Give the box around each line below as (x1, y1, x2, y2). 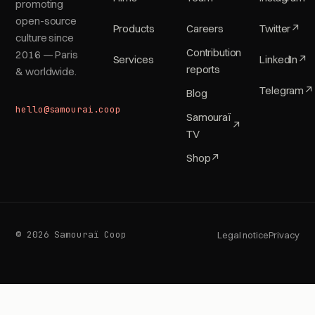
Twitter (259, 22, 291, 36)
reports (186, 63, 220, 77)
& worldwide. (15, 65, 77, 79)
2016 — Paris (15, 48, 78, 62)
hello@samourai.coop (15, 103, 121, 116)
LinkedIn (259, 53, 298, 67)
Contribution (186, 46, 242, 60)
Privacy (268, 229, 300, 241)
